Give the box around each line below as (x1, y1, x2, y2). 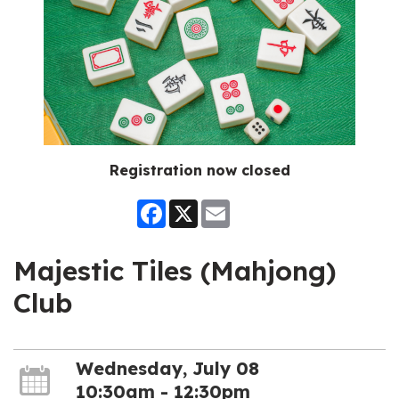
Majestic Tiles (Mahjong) (13, 253, 336, 288)
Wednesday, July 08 (75, 357, 259, 380)
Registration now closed (109, 160, 290, 179)
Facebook (166, 199, 223, 213)
